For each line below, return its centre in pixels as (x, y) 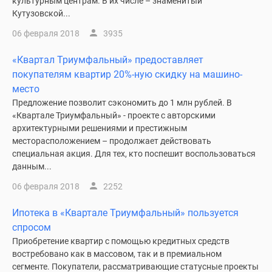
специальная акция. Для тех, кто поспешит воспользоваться (134, 154)
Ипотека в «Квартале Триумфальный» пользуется (125, 213)
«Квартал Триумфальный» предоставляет (108, 60)
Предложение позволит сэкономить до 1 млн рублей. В (122, 103)
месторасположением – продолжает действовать (112, 141)
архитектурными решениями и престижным (100, 128)
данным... (32, 166)
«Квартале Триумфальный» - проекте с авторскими (114, 115)
